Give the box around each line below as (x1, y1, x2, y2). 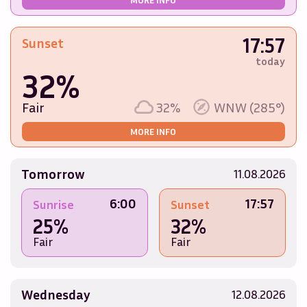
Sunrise (32, 197, 74, 212)
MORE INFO (130, 125, 177, 138)
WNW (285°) (214, 99, 286, 116)
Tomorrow (21, 165, 85, 182)
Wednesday (21, 286, 90, 303)
